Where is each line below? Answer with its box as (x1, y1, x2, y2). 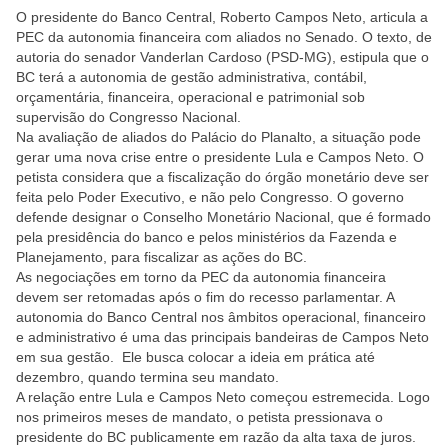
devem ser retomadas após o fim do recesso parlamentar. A (16, 289, 394, 305)
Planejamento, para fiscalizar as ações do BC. (16, 249, 307, 265)
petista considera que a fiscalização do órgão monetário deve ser (16, 169, 429, 185)
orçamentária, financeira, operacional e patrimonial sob (16, 89, 365, 105)
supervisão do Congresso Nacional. (16, 109, 241, 125)
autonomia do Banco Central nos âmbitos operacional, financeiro (16, 309, 426, 325)
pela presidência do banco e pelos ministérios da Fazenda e (16, 229, 397, 245)
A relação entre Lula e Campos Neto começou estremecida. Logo (16, 389, 430, 405)
